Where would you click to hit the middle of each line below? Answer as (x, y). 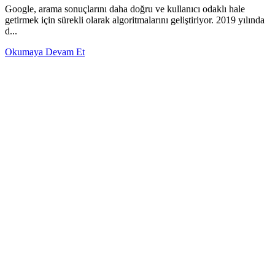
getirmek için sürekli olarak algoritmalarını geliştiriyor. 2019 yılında (135, 20)
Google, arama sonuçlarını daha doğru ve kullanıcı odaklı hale (125, 9)
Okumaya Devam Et (45, 52)
